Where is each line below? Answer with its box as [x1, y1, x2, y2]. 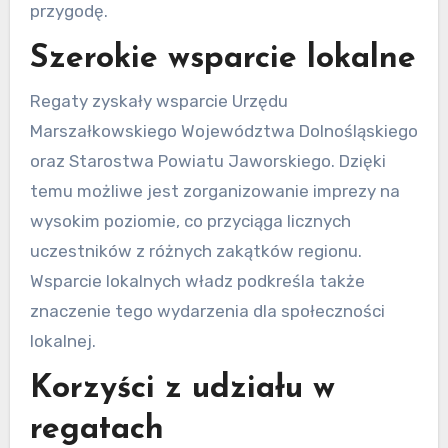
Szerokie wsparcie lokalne [29, 42, 416, 75]
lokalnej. [29, 331, 96, 351]
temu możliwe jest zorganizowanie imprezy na [29, 181, 400, 201]
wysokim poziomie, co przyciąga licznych [29, 211, 351, 231]
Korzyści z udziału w [29, 373, 335, 405]
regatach [29, 414, 164, 446]
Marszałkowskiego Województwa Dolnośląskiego [29, 121, 418, 141]
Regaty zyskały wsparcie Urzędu [29, 91, 288, 111]
